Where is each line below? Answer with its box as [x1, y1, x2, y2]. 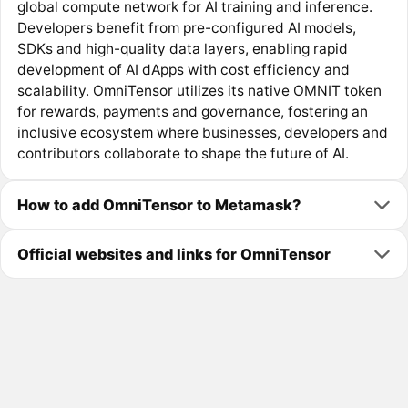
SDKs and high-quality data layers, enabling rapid [16, 40, 348, 58]
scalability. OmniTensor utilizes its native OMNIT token [16, 82, 382, 100]
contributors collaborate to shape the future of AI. [16, 145, 349, 163]
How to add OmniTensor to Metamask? [16, 195, 301, 214]
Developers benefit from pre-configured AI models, [16, 19, 356, 37]
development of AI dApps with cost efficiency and [16, 61, 350, 79]
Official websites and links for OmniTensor [16, 244, 331, 263]
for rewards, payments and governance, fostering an [16, 103, 368, 121]
